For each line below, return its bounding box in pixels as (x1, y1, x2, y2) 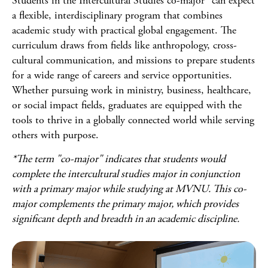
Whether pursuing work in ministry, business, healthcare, (12, 83, 251, 97)
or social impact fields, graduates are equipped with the (12, 98, 242, 112)
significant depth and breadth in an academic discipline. (12, 212, 239, 226)
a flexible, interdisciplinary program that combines (12, 8, 223, 22)
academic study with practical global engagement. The (12, 23, 236, 37)
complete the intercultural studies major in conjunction (12, 167, 240, 181)
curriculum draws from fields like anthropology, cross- (12, 38, 237, 52)
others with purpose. (12, 128, 99, 142)
